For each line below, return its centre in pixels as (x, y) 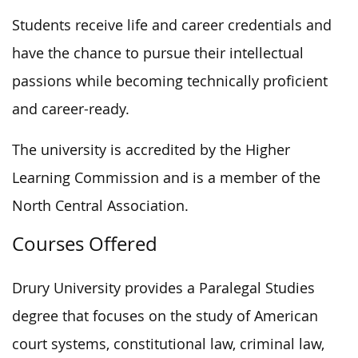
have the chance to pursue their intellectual (158, 53)
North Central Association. (100, 205)
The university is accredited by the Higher (151, 149)
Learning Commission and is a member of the (166, 177)
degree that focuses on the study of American (165, 316)
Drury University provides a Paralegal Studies (163, 288)
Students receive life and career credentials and (172, 25)
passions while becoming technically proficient (170, 81)
